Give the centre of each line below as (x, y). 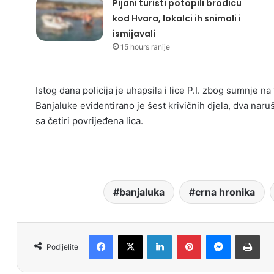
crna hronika (225, 192)
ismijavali (134, 34)
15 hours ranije (145, 47)
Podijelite (62, 247)
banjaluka (142, 192)
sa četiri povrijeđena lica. (89, 121)
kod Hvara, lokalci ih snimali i (176, 19)
